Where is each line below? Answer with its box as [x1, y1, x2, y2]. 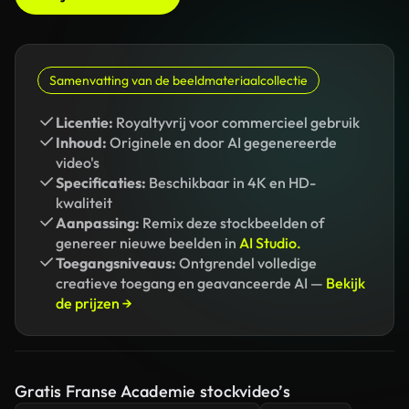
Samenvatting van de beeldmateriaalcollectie [49, 72, 308, 89]
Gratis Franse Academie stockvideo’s [15, 381, 290, 402]
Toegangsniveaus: [56, 254, 176, 272]
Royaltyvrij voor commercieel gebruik [113, 113, 360, 131]
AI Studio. [239, 234, 301, 252]
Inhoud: [56, 133, 107, 152]
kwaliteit [56, 194, 112, 212]
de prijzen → [56, 294, 132, 312]
